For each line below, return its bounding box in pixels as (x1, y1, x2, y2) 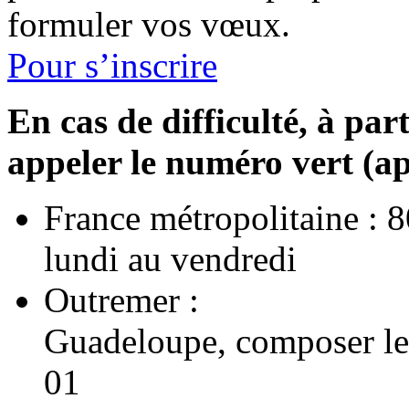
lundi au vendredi (44, 238, 297, 278)
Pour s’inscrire (7, 45, 217, 85)
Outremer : (44, 279, 199, 320)
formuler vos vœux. (7, 4, 290, 44)
